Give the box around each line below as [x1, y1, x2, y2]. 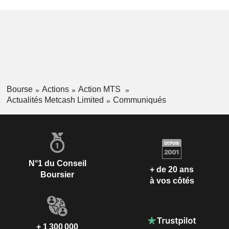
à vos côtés [149, 176, 194, 186]
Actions [41, 85, 69, 94]
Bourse [6, 85, 33, 94]
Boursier [40, 170, 74, 179]
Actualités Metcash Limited [6, 95, 104, 104]
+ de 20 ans [150, 165, 194, 174]
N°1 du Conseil [28, 158, 86, 168]
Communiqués [112, 95, 166, 104]
